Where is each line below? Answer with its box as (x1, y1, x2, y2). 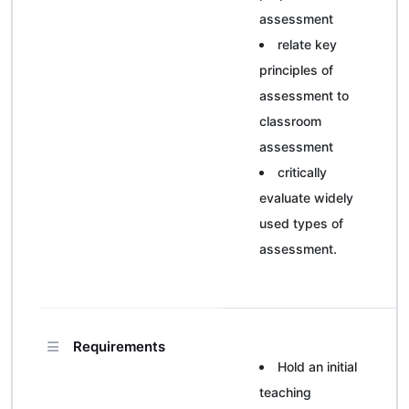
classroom (259, 113, 321, 129)
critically (278, 164, 327, 180)
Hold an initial (278, 359, 357, 374)
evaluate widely (259, 190, 353, 205)
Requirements (73, 338, 165, 355)
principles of (259, 62, 333, 78)
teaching (259, 384, 311, 400)
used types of (259, 215, 343, 231)
